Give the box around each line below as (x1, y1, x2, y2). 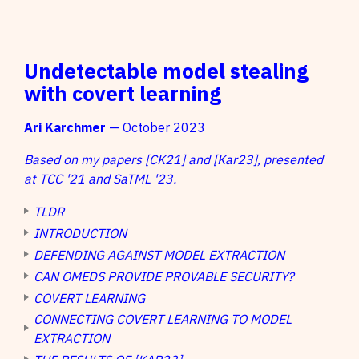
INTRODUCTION (34, 225, 127, 242)
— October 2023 (106, 119, 205, 136)
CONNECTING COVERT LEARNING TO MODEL (34, 311, 292, 328)
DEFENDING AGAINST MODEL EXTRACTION (34, 247, 284, 264)
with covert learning (24, 80, 221, 107)
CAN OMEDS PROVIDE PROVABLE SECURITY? (34, 268, 294, 285)
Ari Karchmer (24, 119, 106, 136)
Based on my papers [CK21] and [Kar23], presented (24, 151, 323, 168)
